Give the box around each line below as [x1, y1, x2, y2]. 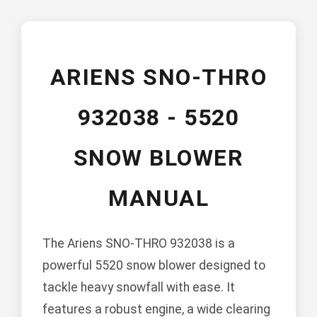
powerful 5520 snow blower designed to [42, 258, 265, 273]
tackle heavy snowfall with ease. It [42, 280, 235, 295]
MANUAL [108, 185, 209, 212]
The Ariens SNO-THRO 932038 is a [42, 236, 235, 251]
